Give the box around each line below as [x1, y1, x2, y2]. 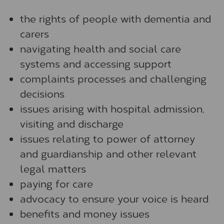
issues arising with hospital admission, [20, 101, 204, 115]
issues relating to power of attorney [20, 131, 195, 145]
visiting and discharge [20, 116, 123, 130]
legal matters [20, 161, 86, 175]
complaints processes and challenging [20, 71, 206, 85]
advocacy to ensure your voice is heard [20, 191, 208, 205]
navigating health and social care [20, 41, 181, 55]
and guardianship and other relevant [20, 146, 196, 160]
